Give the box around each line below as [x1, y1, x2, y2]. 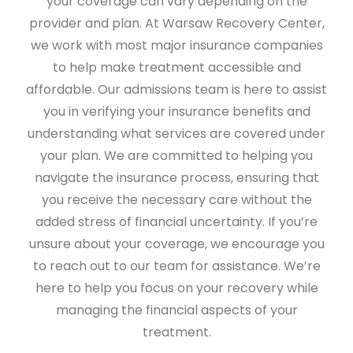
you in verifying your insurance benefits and [43, 102, 310, 121]
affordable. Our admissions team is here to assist [26, 80, 327, 98]
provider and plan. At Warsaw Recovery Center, [28, 13, 325, 32]
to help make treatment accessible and [52, 58, 301, 76]
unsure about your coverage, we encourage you [28, 234, 325, 253]
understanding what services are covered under [28, 124, 325, 143]
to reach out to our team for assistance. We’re [32, 256, 321, 275]
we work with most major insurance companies [30, 35, 323, 54]
